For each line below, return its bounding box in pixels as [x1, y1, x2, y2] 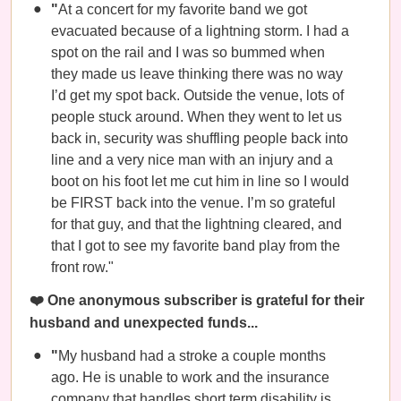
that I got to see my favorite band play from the [51, 238, 340, 253]
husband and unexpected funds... [30, 315, 258, 330]
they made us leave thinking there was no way [51, 66, 343, 81]
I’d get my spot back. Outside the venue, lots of [51, 88, 344, 103]
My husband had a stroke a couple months [58, 348, 326, 363]
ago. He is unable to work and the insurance [51, 370, 329, 385]
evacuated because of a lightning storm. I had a [51, 23, 349, 38]
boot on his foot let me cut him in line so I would [51, 174, 349, 189]
